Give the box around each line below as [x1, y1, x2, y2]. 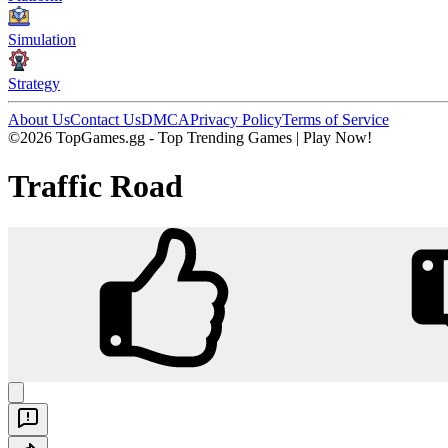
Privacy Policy [190, 111, 282, 128]
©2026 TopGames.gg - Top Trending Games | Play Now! [8, 129, 372, 146]
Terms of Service [282, 111, 389, 128]
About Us [8, 111, 70, 128]
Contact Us [70, 111, 141, 128]
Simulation [8, 31, 76, 48]
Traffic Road [8, 168, 183, 205]
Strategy [8, 75, 60, 92]
